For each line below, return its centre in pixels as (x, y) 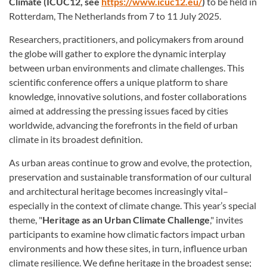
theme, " (26, 220)
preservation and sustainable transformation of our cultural (130, 177)
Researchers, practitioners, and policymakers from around (126, 39)
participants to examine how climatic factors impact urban (127, 234)
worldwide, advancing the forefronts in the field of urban (123, 125)
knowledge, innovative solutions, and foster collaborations (128, 96)
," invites (226, 220)
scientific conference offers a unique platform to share (118, 82)
